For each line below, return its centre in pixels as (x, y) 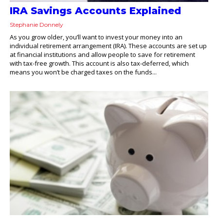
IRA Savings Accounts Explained (95, 11)
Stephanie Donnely (36, 25)
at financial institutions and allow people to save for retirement (102, 55)
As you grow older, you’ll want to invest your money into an (96, 37)
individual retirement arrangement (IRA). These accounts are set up (108, 46)
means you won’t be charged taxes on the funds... (83, 72)
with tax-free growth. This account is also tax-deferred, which (99, 64)
